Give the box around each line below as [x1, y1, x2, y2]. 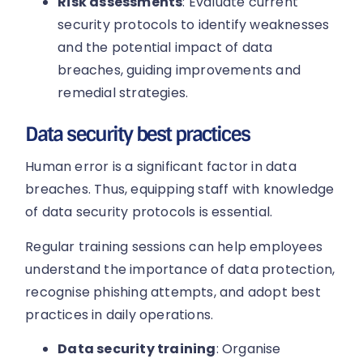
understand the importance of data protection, [25, 259, 335, 279]
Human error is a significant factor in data [25, 157, 297, 177]
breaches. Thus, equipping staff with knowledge [25, 180, 335, 199]
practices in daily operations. [25, 305, 214, 324]
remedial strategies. [58, 83, 189, 103]
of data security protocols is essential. [25, 203, 273, 222]
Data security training [58, 340, 216, 359]
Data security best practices [25, 122, 250, 147]
